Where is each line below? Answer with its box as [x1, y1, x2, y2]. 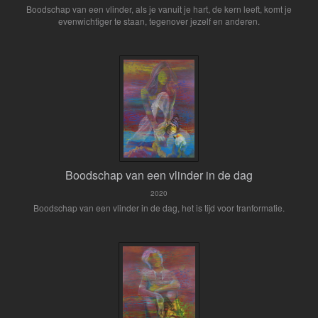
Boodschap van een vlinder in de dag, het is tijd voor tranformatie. [33, 202, 285, 214]
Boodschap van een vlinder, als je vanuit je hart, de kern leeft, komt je [26, 3, 292, 15]
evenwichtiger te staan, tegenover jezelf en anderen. [58, 15, 260, 27]
